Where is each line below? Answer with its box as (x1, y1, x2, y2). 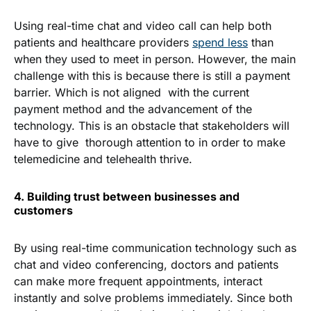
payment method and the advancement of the (14, 102, 252, 117)
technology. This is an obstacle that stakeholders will (14, 119, 289, 133)
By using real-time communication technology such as (14, 241, 296, 255)
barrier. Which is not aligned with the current (14, 85, 249, 100)
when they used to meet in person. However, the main (14, 52, 296, 67)
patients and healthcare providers (14, 35, 192, 50)
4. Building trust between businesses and (14, 190, 239, 204)
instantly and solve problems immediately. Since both (14, 291, 292, 305)
